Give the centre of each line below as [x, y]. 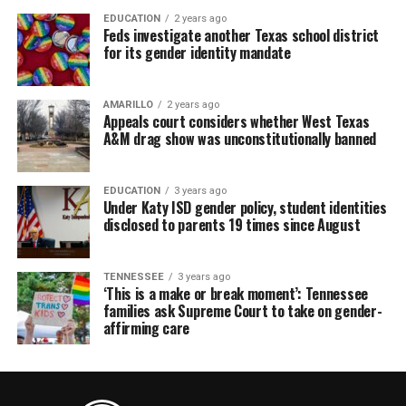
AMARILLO [128, 105]
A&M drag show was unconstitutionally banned [239, 139]
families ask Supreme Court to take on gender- [242, 311]
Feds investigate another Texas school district [241, 35]
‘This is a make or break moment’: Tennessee [235, 294]
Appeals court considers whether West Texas [236, 121]
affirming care [146, 328]
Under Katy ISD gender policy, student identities [245, 208]
